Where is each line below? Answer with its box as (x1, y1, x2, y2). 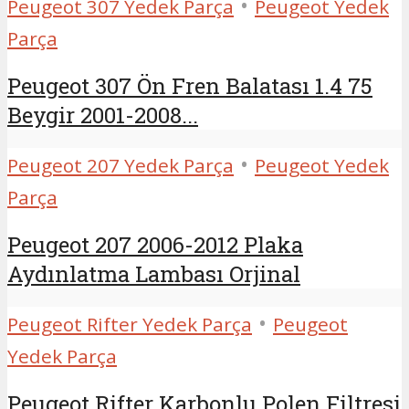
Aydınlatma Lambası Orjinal (7, 258, 300, 288)
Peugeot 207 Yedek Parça (7, 152, 234, 178)
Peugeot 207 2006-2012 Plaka (7, 229, 303, 259)
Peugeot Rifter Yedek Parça (7, 310, 252, 337)
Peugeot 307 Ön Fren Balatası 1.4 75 (7, 70, 372, 100)
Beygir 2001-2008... (7, 100, 198, 130)
